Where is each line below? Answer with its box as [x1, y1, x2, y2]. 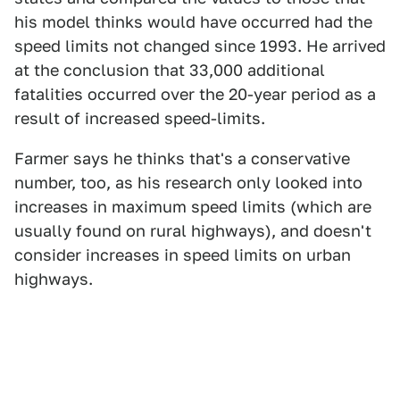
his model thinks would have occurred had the [14, 12, 372, 31]
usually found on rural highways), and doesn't [14, 221, 371, 240]
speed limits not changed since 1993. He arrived [14, 37, 386, 55]
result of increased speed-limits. [14, 109, 265, 128]
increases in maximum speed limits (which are [14, 197, 371, 216]
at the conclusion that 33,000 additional [14, 61, 325, 79]
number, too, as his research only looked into [14, 173, 362, 192]
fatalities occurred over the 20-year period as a [14, 85, 376, 104]
